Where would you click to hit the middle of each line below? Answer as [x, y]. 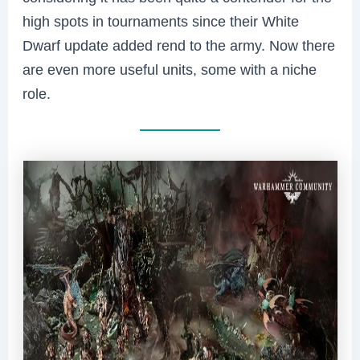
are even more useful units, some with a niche [170, 70]
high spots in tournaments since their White [161, 22]
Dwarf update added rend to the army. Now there [179, 46]
